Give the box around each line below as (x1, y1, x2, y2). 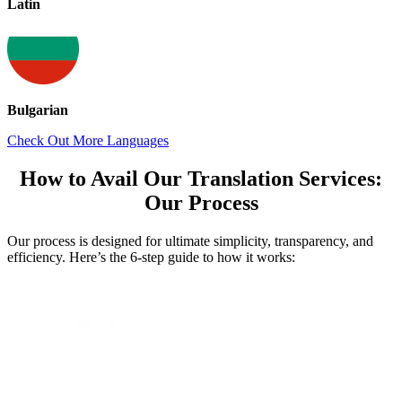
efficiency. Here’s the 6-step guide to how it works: (7, 249, 295, 265)
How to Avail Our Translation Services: (20, 166, 382, 190)
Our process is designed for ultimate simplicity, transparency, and (7, 232, 373, 249)
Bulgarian (7, 101, 68, 118)
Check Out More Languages (7, 132, 169, 148)
